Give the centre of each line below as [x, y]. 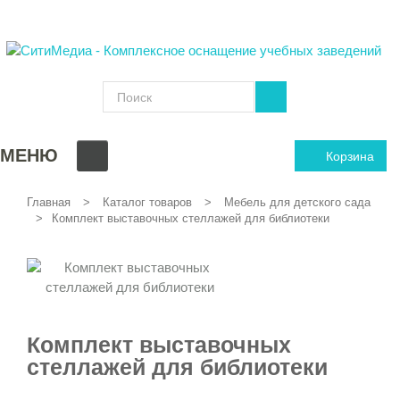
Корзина [350, 156]
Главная [49, 203]
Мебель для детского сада [297, 203]
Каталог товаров [147, 203]
